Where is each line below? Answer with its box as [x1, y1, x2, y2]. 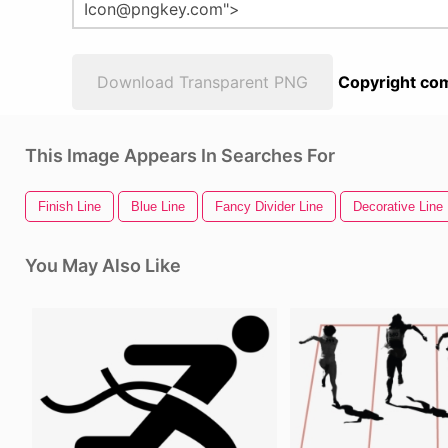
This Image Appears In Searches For [25, 145, 335, 166]
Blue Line [131, 199, 185, 214]
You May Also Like [25, 255, 181, 276]
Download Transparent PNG [97, 72, 308, 92]
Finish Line [38, 199, 101, 214]
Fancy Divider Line [215, 199, 323, 214]
